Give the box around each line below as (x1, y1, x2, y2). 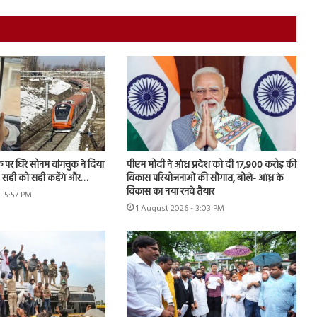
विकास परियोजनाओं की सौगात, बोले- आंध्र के (126, 171, 284, 188)
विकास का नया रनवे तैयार (126, 184, 214, 201)
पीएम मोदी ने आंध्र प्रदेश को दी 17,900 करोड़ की (126, 157, 296, 174)
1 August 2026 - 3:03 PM (135, 202, 224, 217)
